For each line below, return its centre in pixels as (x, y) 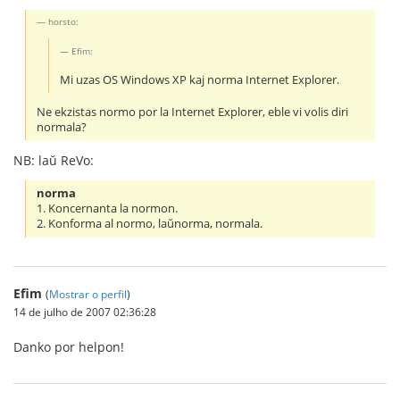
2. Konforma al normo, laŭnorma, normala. (150, 224)
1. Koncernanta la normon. (108, 209)
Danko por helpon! (69, 347)
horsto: (64, 21)
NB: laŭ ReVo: (54, 160)
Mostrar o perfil (88, 294)
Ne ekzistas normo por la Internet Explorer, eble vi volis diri (193, 112)
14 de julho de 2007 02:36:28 (85, 312)
